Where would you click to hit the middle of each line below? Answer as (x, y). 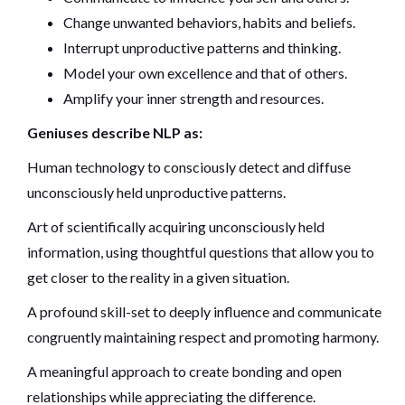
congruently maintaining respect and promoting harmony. (203, 337)
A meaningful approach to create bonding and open (184, 371)
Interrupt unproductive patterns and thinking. (202, 47)
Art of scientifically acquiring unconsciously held (176, 226)
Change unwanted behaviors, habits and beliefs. (209, 22)
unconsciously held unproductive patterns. (156, 192)
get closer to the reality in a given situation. (158, 277)
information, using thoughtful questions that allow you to (201, 252)
